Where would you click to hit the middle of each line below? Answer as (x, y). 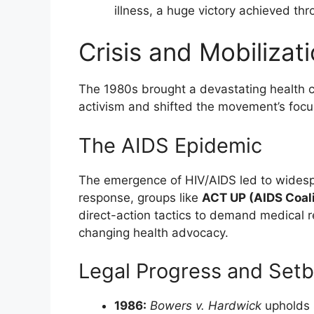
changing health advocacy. (153, 232)
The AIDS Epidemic (170, 145)
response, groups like (140, 197)
